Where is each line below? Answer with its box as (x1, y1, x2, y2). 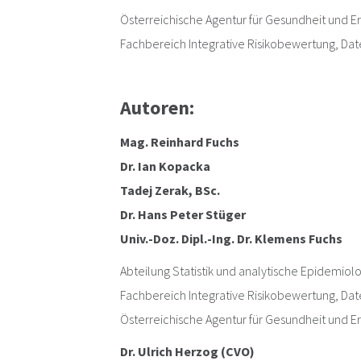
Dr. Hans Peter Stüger (120, 206, 247, 223)
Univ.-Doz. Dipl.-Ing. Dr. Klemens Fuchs (120, 230, 343, 247)
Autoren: (120, 95, 195, 121)
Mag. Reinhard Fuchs (120, 134, 240, 151)
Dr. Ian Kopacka (120, 158, 211, 175)
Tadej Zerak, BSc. (120, 182, 221, 199)
